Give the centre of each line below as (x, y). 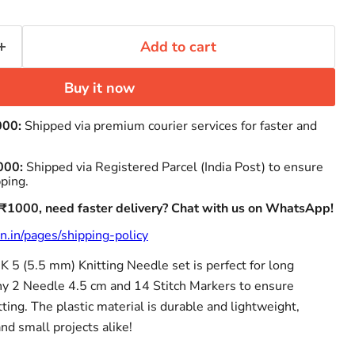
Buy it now (99, 88)
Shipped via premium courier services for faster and (169, 126)
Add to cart (179, 47)
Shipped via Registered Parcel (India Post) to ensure (174, 168)
